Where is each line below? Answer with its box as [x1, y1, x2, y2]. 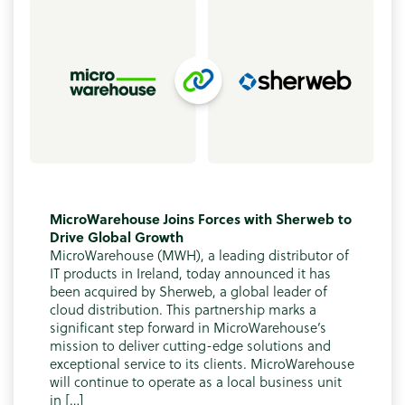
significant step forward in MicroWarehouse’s [50, 316, 326, 337]
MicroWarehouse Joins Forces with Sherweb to [50, 208, 352, 229]
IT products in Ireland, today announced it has [50, 262, 331, 283]
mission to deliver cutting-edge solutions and [50, 334, 331, 355]
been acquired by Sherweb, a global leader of [50, 280, 327, 301]
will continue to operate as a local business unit [50, 371, 342, 391]
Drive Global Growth [50, 226, 185, 247]
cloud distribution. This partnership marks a [50, 298, 316, 319]
